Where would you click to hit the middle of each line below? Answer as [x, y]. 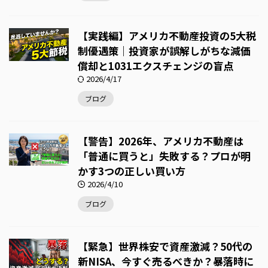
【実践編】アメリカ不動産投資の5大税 [167, 35]
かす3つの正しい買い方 [132, 170]
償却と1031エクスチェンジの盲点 [156, 65]
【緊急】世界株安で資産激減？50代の [165, 246]
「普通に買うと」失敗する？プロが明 [164, 156]
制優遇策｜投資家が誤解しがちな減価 [164, 50]
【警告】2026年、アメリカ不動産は [161, 141]
